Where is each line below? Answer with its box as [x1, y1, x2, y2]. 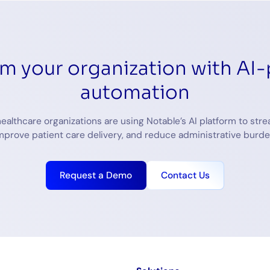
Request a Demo [60, 169, 133, 181]
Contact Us [160, 169, 210, 181]
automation [80, 81, 190, 105]
